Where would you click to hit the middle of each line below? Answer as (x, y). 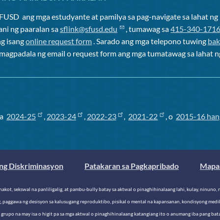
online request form (59, 41)
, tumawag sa (148, 29)
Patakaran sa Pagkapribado (132, 166)
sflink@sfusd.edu (89, 29)
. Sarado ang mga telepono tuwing (150, 41)
